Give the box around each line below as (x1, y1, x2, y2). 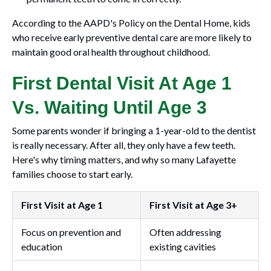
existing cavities (149, 241, 216, 252)
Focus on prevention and (21, 226, 121, 238)
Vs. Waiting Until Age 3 (12, 97, 207, 117)
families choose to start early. (12, 168, 132, 180)
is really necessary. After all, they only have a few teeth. (12, 139, 235, 151)
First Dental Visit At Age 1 (12, 73, 232, 93)
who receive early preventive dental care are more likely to (12, 31, 252, 43)
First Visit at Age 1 (21, 199, 103, 211)
